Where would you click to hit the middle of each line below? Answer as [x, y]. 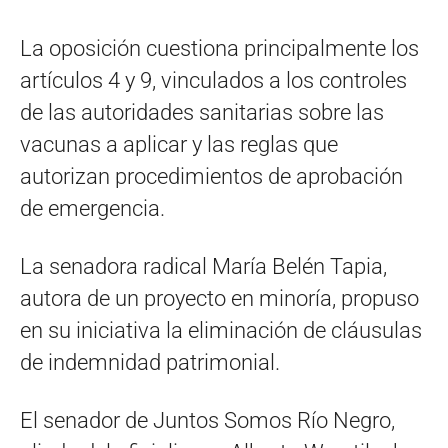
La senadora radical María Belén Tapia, [203, 266]
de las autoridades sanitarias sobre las [202, 112]
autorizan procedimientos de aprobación [211, 176]
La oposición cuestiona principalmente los [219, 48]
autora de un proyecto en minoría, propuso [219, 298]
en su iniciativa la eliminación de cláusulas [221, 330]
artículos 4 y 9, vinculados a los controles [213, 80]
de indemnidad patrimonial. [150, 362]
